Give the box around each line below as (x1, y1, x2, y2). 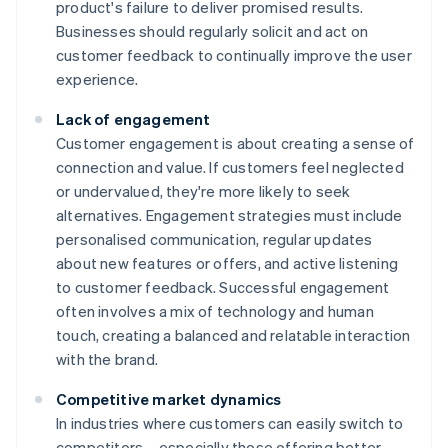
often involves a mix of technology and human (56, 301, 374, 322)
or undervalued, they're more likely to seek (56, 181, 351, 202)
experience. (56, 69, 139, 90)
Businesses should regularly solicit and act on (56, 21, 369, 42)
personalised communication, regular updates (56, 229, 373, 250)
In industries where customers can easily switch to (56, 413, 404, 434)
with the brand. (56, 349, 158, 370)
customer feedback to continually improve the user (56, 45, 412, 66)
